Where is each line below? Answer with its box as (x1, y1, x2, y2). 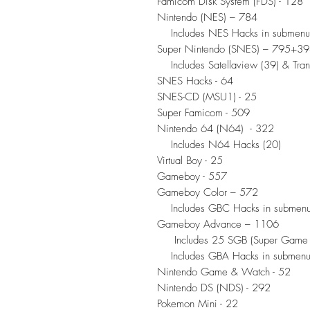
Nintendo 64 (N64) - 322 (157, 121, 277, 136)
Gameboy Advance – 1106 (157, 217, 279, 231)
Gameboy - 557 (157, 169, 227, 183)
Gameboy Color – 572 (157, 185, 258, 199)
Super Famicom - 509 (157, 105, 250, 120)
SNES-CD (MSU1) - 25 (157, 89, 257, 104)
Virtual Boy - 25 (157, 153, 223, 167)
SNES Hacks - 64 (157, 73, 233, 88)
